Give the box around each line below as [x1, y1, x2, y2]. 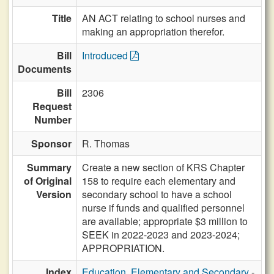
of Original [24, 174, 72, 188]
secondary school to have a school [82, 187, 232, 201]
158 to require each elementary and [82, 174, 235, 188]
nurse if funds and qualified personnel [82, 201, 245, 215]
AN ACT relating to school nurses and [82, 11, 245, 25]
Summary [27, 160, 72, 174]
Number [34, 113, 72, 127]
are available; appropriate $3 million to [82, 214, 248, 228]
